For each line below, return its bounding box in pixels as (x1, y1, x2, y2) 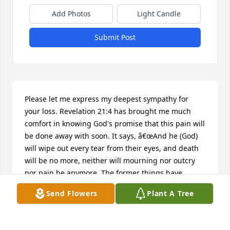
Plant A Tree (147, 188, 194, 198)
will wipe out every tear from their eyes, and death (25, 143, 199, 154)
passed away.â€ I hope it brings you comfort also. (25, 180, 195, 190)
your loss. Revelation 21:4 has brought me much (25, 106, 191, 117)
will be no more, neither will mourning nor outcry (25, 156, 195, 166)
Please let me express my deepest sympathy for (25, 94, 188, 104)
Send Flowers (46, 188, 98, 198)
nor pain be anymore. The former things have (25, 168, 182, 178)
